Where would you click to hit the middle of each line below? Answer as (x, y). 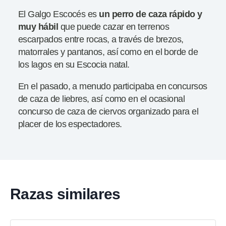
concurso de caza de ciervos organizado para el (108, 111)
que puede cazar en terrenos (114, 26)
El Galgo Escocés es (59, 14)
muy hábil (38, 26)
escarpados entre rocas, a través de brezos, (101, 39)
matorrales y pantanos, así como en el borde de (108, 52)
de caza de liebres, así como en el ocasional (102, 99)
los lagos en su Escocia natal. (74, 64)
